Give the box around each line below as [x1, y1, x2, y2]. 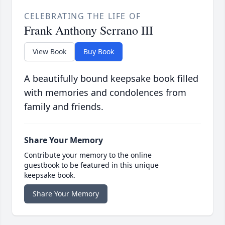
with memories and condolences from [24, 86, 186, 99]
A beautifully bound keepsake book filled [24, 72, 198, 85]
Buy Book [83, 47, 114, 57]
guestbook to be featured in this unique [24, 160, 159, 170]
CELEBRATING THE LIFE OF [24, 11, 141, 22]
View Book [33, 47, 66, 57]
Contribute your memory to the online [24, 150, 152, 160]
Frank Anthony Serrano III [24, 22, 153, 39]
